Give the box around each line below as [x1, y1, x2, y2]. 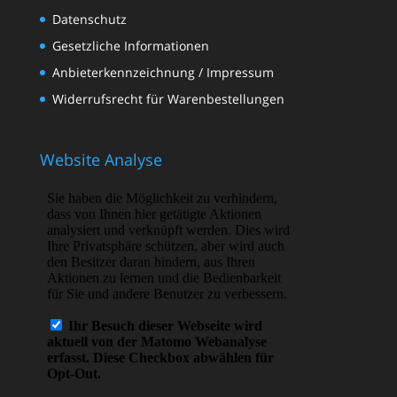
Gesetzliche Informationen [51, 37, 209, 54]
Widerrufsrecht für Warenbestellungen [51, 90, 284, 107]
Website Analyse [39, 149, 162, 171]
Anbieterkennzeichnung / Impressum [51, 64, 274, 81]
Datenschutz [51, 11, 127, 27]
